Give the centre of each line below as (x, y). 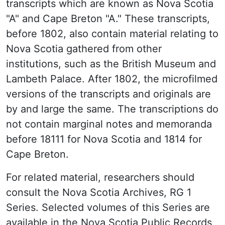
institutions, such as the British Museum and (111, 64)
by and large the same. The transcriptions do (112, 109)
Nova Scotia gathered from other (84, 49)
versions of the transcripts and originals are (108, 94)
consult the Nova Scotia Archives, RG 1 (99, 192)
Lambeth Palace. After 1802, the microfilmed (112, 79)
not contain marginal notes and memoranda (109, 124)
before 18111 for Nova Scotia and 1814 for (104, 139)
